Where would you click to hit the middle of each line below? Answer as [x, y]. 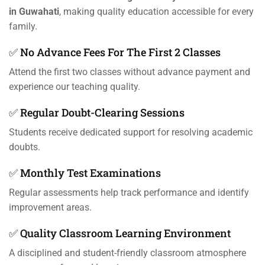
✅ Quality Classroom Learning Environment [120, 233]
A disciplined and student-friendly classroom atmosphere [127, 253]
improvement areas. [50, 208]
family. [23, 27]
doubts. [25, 147]
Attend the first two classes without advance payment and [130, 72]
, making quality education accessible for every [156, 12]
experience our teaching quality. [75, 87]
